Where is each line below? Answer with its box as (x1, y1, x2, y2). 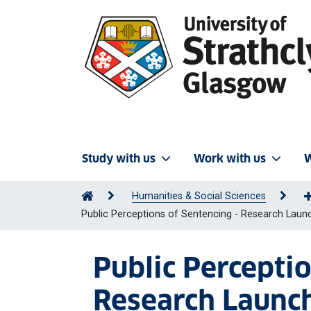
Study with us (82, 151, 155, 166)
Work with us (194, 151, 266, 166)
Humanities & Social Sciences (132, 190, 266, 202)
